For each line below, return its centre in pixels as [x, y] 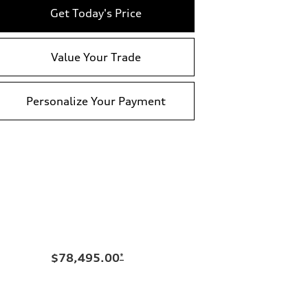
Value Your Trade [96, 57]
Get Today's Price [96, 13]
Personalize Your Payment [96, 101]
